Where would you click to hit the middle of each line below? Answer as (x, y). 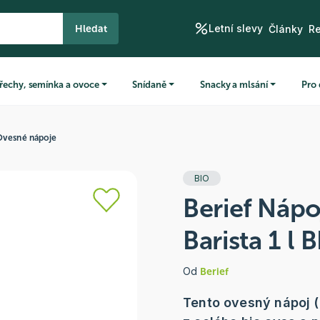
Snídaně (150, 84)
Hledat (91, 29)
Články (285, 29)
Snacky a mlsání (234, 84)
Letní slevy (235, 29)
